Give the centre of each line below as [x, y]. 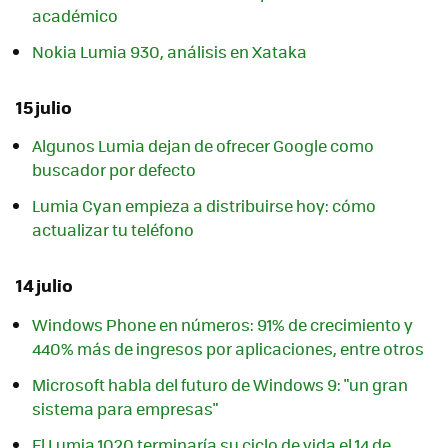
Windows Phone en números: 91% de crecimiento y [222, 324]
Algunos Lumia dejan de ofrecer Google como [203, 146]
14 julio [44, 285]
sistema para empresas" [125, 408]
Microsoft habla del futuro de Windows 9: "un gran [220, 384]
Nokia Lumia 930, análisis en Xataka [169, 52]
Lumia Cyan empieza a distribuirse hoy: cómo [204, 206]
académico [75, 16]
